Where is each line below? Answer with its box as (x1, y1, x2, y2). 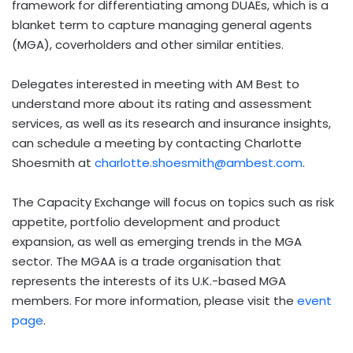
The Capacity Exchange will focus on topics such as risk (12, 193, 334, 210)
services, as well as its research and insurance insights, (12, 114, 331, 132)
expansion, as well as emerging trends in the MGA (12, 232, 302, 250)
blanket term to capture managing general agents (12, 16, 312, 33)
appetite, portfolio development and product (12, 213, 281, 230)
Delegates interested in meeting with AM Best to (12, 75, 299, 92)
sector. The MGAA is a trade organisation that (12, 252, 281, 269)
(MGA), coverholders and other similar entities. (12, 35, 284, 53)
